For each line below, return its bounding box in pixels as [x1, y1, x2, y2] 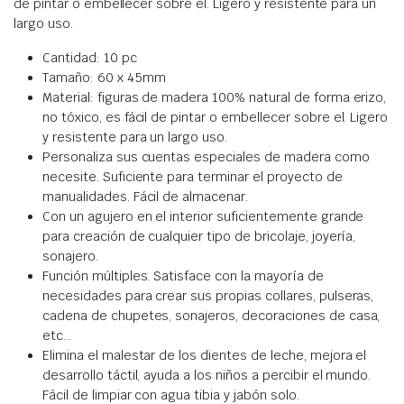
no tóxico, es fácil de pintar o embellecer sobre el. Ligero [42, 108, 389, 125]
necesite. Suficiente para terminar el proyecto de [42, 168, 343, 185]
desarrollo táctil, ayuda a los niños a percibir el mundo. [42, 366, 372, 383]
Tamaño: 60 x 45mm [42, 69, 166, 86]
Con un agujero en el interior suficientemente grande [42, 207, 364, 225]
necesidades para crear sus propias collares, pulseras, [42, 287, 374, 304]
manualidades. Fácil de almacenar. [42, 188, 249, 205]
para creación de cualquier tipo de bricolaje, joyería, [42, 227, 356, 244]
